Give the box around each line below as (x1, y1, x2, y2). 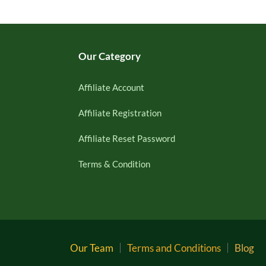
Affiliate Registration (78, 107, 161, 119)
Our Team (70, 242, 113, 255)
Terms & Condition (78, 159, 150, 170)
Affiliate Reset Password (78, 133, 175, 144)
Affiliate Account (78, 82, 144, 93)
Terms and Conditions (127, 242, 221, 255)
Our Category (78, 50, 141, 63)
